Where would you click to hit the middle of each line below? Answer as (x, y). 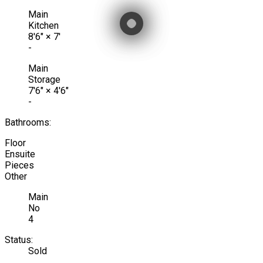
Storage (44, 79)
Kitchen (43, 25)
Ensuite (20, 154)
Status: (19, 240)
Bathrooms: (28, 122)
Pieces (19, 165)
